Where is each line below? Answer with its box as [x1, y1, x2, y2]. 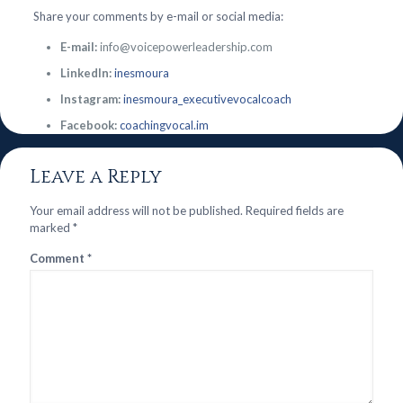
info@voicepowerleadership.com [96, 40, 273, 54]
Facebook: [59, 118, 117, 132]
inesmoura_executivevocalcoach [122, 92, 291, 106]
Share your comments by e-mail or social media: [32, 9, 283, 23]
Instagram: [59, 92, 121, 106]
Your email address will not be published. [30, 203, 243, 218]
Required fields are [246, 203, 344, 218]
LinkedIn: [59, 66, 114, 80]
